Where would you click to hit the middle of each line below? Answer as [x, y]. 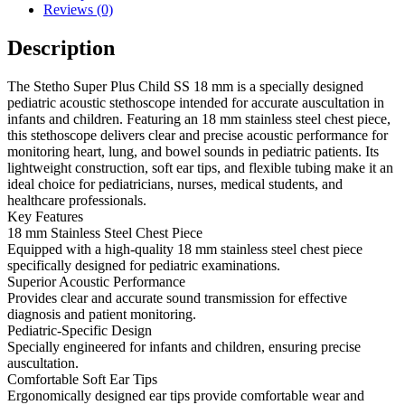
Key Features [45, 216]
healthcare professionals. [77, 200]
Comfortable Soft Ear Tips [82, 379]
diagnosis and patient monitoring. [102, 314]
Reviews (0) [78, 10]
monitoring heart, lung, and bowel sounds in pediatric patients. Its [193, 151]
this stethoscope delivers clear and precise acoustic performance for [198, 135]
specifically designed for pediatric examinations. [144, 265]
